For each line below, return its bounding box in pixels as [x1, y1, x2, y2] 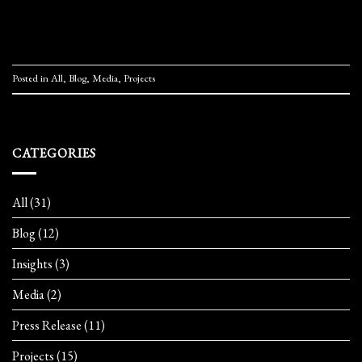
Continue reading [140, 16, 212, 30]
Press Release [12, 316, 82, 334]
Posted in [12, 71, 51, 86]
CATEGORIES [12, 144, 96, 162]
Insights [12, 255, 53, 272]
